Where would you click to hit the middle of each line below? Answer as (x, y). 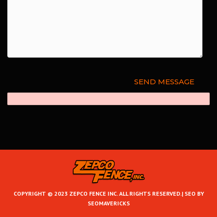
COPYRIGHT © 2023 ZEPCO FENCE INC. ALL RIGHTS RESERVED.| (98, 193)
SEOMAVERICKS (108, 203)
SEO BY (193, 193)
